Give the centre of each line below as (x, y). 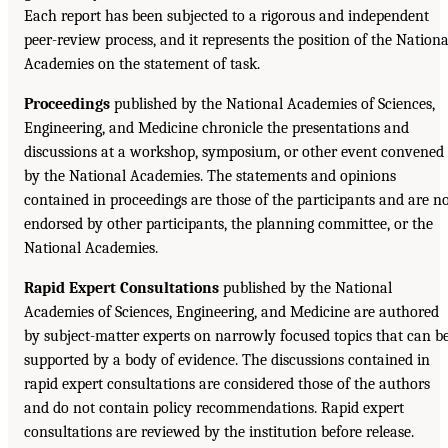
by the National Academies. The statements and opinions (210, 175)
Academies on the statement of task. (142, 63)
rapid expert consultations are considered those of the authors (227, 383)
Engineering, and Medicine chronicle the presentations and (216, 127)
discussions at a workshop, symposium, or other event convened (234, 151)
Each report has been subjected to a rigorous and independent (226, 15)
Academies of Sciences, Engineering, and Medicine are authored (231, 311)
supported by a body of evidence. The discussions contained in (227, 359)
